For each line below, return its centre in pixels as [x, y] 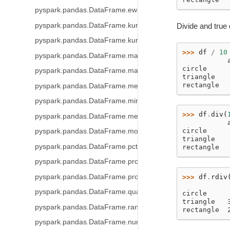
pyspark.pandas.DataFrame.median [93, 116]
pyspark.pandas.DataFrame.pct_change [100, 146]
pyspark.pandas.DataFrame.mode [90, 131]
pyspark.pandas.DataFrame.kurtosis [94, 40]
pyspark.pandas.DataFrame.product [93, 177]
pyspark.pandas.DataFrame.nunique [94, 222]
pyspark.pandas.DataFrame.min [87, 101]
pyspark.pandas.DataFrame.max [88, 71]
